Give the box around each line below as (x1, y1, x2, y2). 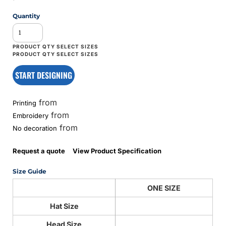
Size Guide (13, 167, 47, 175)
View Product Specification (73, 146, 162, 155)
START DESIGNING (15, 69, 73, 81)
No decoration (13, 124, 58, 132)
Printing (13, 98, 37, 107)
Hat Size (49, 201, 79, 210)
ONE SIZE (147, 183, 181, 192)
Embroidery (13, 111, 49, 120)
